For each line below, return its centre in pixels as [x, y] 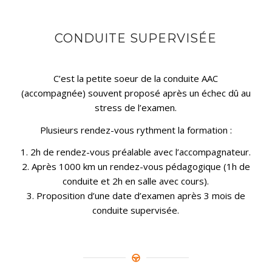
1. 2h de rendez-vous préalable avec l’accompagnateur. [136, 152]
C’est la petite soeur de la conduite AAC [136, 78]
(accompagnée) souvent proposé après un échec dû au [136, 93]
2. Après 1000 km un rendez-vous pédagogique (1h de [136, 167]
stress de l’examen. [136, 107]
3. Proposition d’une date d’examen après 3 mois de [136, 196]
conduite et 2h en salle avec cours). [136, 181]
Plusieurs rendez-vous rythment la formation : [136, 130]
